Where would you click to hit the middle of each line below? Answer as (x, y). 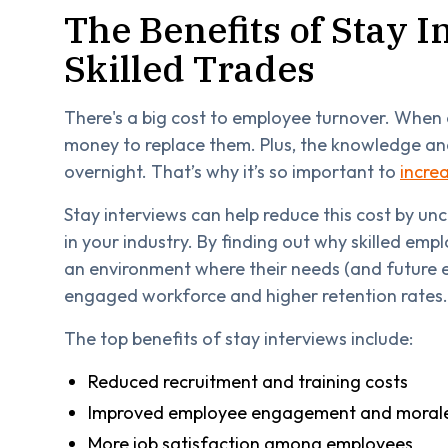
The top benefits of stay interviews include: (238, 338)
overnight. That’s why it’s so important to (232, 171)
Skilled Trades (189, 68)
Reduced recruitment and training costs (248, 381)
